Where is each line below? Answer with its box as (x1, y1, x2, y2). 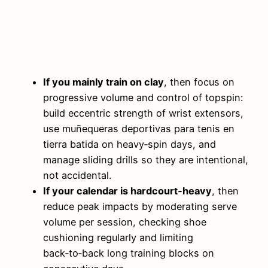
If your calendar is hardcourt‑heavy (43, 185, 212, 197)
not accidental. (43, 169, 111, 182)
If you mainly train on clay (43, 76, 164, 89)
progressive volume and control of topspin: (43, 92, 243, 104)
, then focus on (164, 76, 234, 89)
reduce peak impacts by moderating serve (43, 200, 237, 213)
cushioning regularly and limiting (43, 232, 193, 244)
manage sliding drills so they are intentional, (43, 154, 248, 166)
